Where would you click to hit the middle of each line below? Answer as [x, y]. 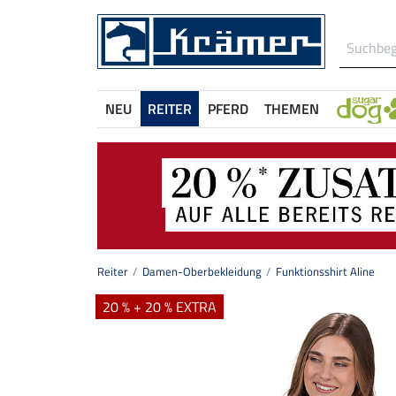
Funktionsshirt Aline [325, 272]
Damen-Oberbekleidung [202, 272]
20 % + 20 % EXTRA [160, 307]
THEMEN [292, 109]
